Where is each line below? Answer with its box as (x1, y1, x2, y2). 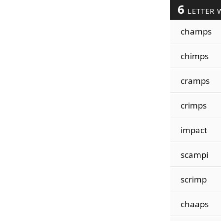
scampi (180, 149, 208, 160)
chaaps (180, 198, 209, 210)
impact (180, 124, 207, 136)
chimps (180, 50, 209, 62)
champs (180, 26, 212, 37)
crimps (180, 100, 207, 111)
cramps (180, 75, 210, 86)
